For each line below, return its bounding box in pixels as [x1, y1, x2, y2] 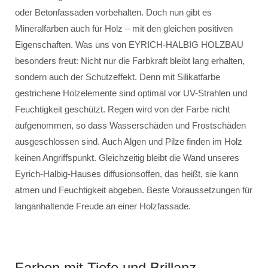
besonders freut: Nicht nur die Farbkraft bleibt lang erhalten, [15, 56, 245, 66]
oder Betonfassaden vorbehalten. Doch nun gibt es [15, 7, 212, 17]
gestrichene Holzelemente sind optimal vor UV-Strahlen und [15, 88, 247, 98]
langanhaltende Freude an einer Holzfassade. [15, 201, 191, 211]
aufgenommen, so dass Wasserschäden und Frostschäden [15, 120, 246, 130]
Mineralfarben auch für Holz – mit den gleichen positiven [15, 23, 233, 33]
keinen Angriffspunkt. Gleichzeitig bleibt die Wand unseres [15, 153, 239, 163]
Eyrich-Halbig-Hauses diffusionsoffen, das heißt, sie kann [15, 169, 238, 179]
